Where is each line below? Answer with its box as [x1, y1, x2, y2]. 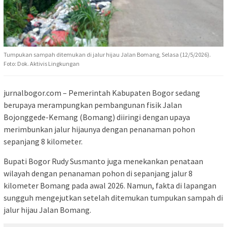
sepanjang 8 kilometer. [4, 136, 83, 146]
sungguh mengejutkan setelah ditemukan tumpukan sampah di [4, 192, 223, 203]
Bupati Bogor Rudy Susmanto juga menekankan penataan [4, 156, 203, 166]
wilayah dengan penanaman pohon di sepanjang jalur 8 [4, 168, 193, 178]
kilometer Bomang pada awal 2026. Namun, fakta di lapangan [4, 180, 216, 191]
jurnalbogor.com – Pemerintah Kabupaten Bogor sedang [4, 87, 200, 98]
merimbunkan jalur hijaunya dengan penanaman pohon [4, 124, 195, 134]
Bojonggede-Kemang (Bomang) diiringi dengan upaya [4, 111, 190, 122]
